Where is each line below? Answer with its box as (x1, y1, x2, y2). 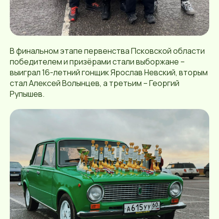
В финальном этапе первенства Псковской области (10, 45, 205, 56)
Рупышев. (10, 88, 44, 99)
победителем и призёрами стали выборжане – (10, 56, 185, 67)
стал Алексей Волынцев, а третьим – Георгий (10, 77, 179, 88)
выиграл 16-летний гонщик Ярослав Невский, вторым (10, 66, 208, 78)
